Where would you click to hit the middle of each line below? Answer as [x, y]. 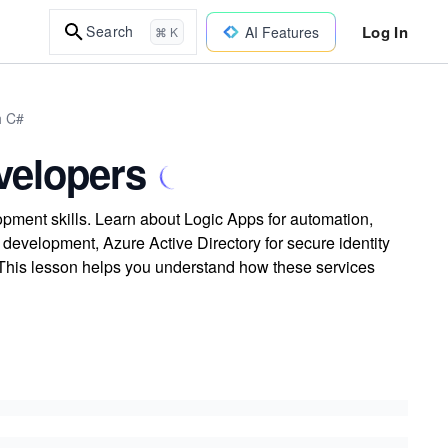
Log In [384, 31]
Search [110, 31]
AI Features [281, 31]
